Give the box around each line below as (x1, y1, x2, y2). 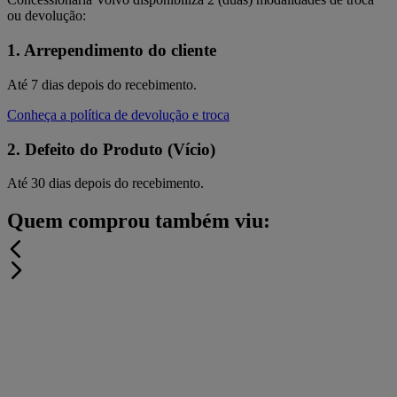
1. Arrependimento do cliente (7, 41, 216, 60)
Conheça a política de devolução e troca (7, 106, 230, 122)
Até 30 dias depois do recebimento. (7, 175, 204, 191)
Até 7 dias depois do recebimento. (7, 76, 197, 92)
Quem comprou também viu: (7, 209, 270, 233)
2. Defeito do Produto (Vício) (7, 139, 215, 159)
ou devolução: (7, 8, 86, 24)
